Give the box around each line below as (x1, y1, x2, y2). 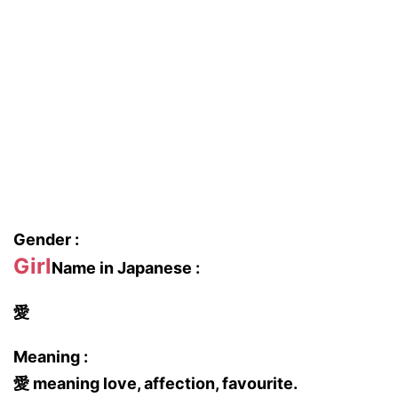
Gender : (13, 230, 79, 249)
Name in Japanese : (52, 259, 200, 277)
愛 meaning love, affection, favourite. (13, 374, 298, 393)
